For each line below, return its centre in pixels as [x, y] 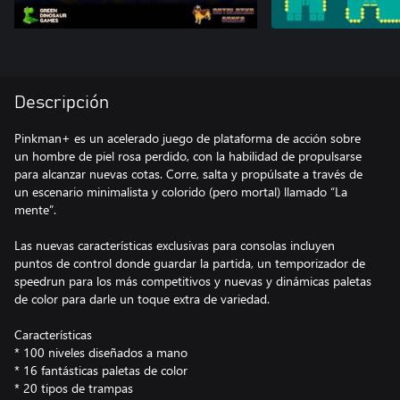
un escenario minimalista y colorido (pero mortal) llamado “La [181, 192]
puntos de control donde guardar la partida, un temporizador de [190, 263]
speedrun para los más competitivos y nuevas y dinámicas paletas [193, 281]
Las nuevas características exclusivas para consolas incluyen [175, 245]
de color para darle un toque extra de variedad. [142, 299]
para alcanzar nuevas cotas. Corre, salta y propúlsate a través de [188, 174]
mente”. [35, 209]
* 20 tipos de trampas [74, 388]
